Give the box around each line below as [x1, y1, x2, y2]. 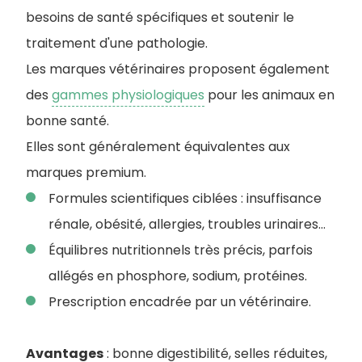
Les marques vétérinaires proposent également [26, 60, 330, 78]
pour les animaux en [204, 86, 335, 104]
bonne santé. [26, 112, 109, 130]
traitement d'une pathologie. [26, 34, 208, 53]
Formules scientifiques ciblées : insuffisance [48, 189, 322, 208]
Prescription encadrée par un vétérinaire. [48, 293, 311, 311]
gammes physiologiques [52, 86, 204, 104]
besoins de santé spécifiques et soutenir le [26, 8, 294, 27]
